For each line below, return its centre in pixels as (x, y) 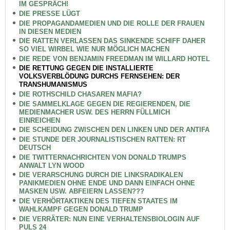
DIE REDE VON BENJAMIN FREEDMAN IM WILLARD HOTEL (114, 59)
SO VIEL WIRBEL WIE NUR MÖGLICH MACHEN (94, 49)
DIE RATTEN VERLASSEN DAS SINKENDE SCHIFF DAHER (112, 41)
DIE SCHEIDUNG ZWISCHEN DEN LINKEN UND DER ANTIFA (114, 130)
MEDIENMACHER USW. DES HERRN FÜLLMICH (94, 112)
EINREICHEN (39, 120)
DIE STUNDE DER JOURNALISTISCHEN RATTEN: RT (102, 139)
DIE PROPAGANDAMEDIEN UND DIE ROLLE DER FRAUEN (111, 23)
